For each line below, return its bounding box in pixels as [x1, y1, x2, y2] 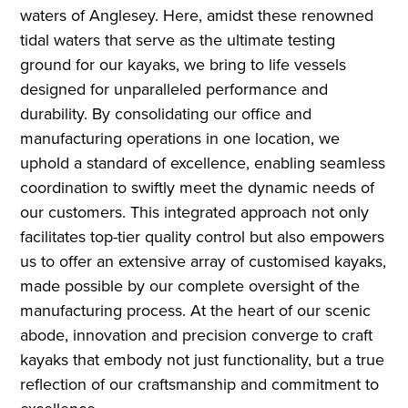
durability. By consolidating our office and [20, 102, 312, 126]
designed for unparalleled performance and [20, 77, 329, 101]
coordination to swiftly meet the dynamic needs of [20, 176, 375, 199]
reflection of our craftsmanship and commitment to [20, 372, 380, 396]
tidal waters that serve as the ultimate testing [20, 28, 336, 52]
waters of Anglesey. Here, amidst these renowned [20, 4, 374, 27]
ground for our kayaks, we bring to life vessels [20, 53, 347, 76]
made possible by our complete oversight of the [20, 274, 361, 298]
